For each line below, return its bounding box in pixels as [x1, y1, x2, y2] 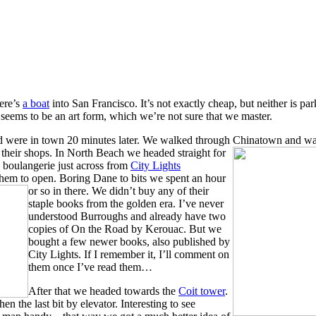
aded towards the [100, 284, 178, 297]
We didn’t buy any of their [92, 184, 209, 197]
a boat [23, 97, 49, 109]
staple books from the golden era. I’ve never [28, 197, 224, 209]
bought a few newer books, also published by [28, 235, 230, 248]
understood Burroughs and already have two [28, 209, 226, 222]
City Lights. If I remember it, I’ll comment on [28, 248, 229, 260]
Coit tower [178, 284, 225, 297]
